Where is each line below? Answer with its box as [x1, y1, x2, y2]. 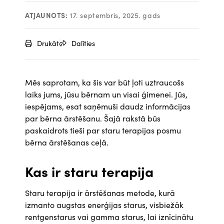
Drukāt [37, 38, 59, 48]
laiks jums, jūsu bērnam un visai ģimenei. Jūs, [25, 88, 187, 99]
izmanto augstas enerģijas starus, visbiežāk [25, 199, 183, 210]
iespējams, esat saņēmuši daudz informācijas [25, 100, 190, 111]
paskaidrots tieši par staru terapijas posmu [25, 124, 181, 135]
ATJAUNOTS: [25, 10, 68, 20]
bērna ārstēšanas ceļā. [25, 136, 108, 147]
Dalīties [71, 38, 95, 48]
